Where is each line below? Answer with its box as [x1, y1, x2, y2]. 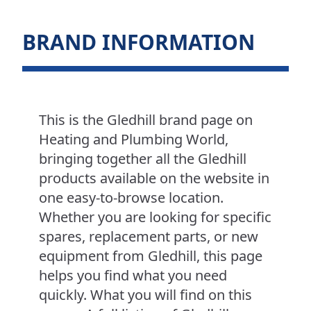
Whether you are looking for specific [39, 208, 271, 227]
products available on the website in [39, 169, 269, 188]
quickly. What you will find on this [39, 285, 252, 305]
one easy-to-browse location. [39, 188, 224, 208]
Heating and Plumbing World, [39, 130, 228, 149]
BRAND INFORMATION [22, 28, 255, 57]
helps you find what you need [39, 266, 227, 285]
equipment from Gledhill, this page [39, 246, 262, 266]
